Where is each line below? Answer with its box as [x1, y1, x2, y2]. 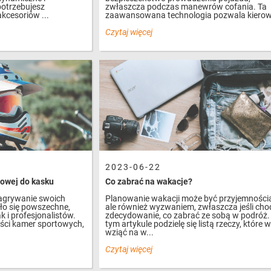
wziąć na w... [105, 227, 154, 237]
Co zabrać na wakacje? [105, 177, 193, 186]
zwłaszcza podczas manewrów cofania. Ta [105, 2, 267, 11]
